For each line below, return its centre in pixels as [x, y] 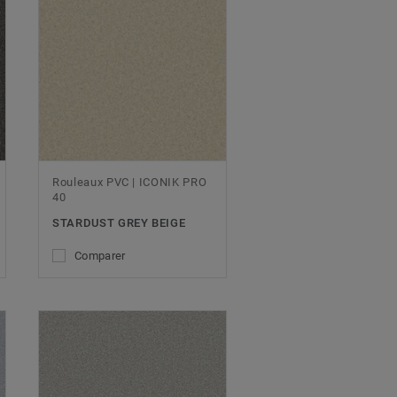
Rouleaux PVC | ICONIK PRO [130, 182]
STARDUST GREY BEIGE [119, 223]
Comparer [100, 256]
